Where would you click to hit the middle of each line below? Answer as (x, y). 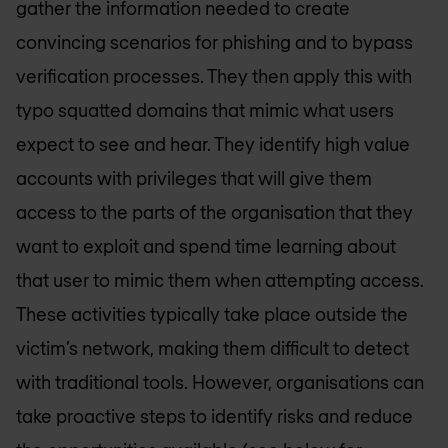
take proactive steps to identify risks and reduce (214, 416)
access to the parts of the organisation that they (214, 212)
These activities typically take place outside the (212, 314)
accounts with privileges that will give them (194, 178)
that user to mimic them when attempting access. (220, 280)
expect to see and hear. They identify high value (213, 144)
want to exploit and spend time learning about (206, 246)
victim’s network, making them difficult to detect (212, 348)
